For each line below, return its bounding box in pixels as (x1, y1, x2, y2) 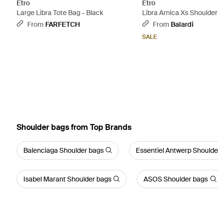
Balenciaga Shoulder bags (23, 145, 104, 155)
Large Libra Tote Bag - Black (16, 8, 103, 17)
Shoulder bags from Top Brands (16, 122, 131, 132)
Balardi (171, 19, 194, 29)
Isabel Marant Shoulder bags (23, 174, 111, 183)
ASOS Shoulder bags (144, 174, 208, 183)
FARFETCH (45, 19, 80, 29)
